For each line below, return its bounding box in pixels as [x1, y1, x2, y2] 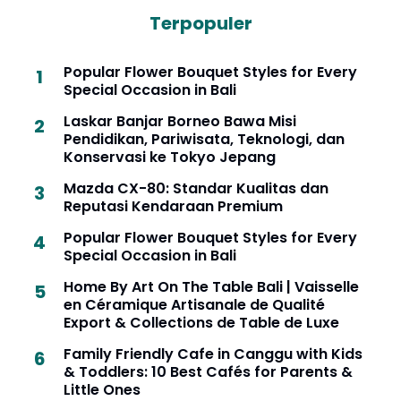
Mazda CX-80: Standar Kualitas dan [64, 178, 328, 200]
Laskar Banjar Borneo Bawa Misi [64, 111, 296, 132]
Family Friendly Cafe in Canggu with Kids [64, 344, 363, 365]
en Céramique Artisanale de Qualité [64, 294, 325, 316]
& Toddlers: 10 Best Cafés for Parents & [64, 362, 353, 383]
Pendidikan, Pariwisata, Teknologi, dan [64, 129, 345, 150]
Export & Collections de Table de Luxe [64, 312, 339, 334]
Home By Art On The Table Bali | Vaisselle [64, 277, 359, 298]
